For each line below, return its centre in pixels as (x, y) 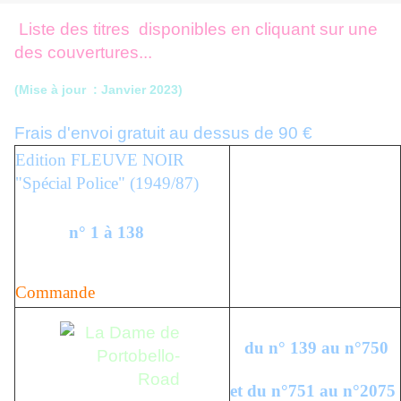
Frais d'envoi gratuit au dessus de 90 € (163, 133)
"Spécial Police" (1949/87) (107, 183)
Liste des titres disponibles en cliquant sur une (198, 30)
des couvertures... (83, 53)
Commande (55, 292)
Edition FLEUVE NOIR (100, 160)
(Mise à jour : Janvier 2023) (98, 90)
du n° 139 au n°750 (316, 347)
